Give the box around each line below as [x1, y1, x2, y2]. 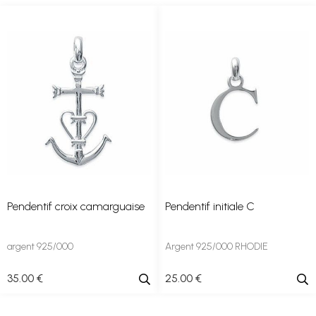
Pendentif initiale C [165, 200, 255, 213]
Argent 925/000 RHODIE [165, 241, 268, 253]
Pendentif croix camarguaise [7, 200, 145, 213]
